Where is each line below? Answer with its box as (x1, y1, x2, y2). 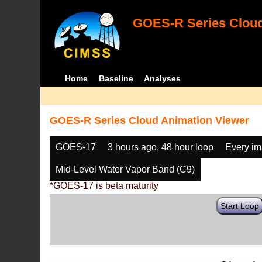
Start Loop (220, 201, 260, 211)
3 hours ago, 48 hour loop (108, 142, 214, 152)
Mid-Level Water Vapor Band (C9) (56, 164, 195, 174)
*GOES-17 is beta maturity (50, 181, 159, 191)
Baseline (98, 74, 133, 83)
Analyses (144, 74, 181, 83)
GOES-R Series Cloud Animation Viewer (50, 115, 250, 126)
